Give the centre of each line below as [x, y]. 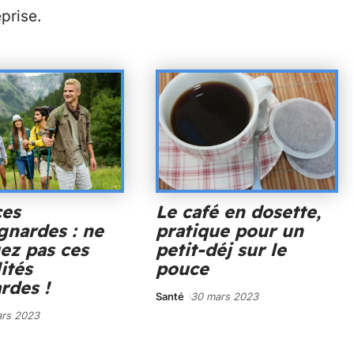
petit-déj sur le [220, 250]
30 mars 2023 [225, 297]
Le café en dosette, [238, 212]
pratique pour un [229, 231]
